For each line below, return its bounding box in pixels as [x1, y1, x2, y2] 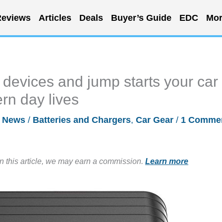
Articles [38, 12, 71, 23]
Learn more [145, 157, 188, 166]
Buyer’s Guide [111, 12, 171, 23]
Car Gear [136, 115, 173, 125]
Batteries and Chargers [33, 115, 131, 125]
